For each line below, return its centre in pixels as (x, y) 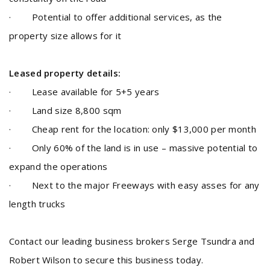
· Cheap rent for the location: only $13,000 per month (133, 129)
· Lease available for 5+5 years (86, 92)
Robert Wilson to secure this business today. (110, 260)
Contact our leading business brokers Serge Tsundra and (132, 241)
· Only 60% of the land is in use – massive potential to (133, 148)
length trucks (37, 204)
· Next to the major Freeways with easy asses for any (134, 185)
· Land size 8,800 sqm (65, 110)
